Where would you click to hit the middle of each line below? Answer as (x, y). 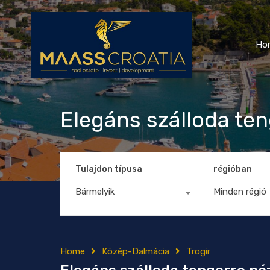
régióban (232, 169)
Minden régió (240, 191)
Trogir (198, 251)
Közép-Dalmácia (136, 251)
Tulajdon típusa (109, 169)
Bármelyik (95, 191)
